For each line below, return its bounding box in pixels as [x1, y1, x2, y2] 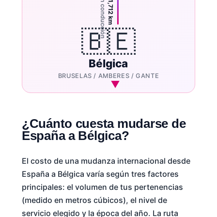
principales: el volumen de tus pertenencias [21, 182, 183, 192]
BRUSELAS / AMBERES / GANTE [58, 72, 159, 79]
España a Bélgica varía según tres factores [21, 169, 179, 179]
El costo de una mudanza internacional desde [21, 155, 190, 166]
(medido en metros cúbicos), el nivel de [21, 195, 167, 205]
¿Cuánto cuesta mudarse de [21, 116, 186, 130]
